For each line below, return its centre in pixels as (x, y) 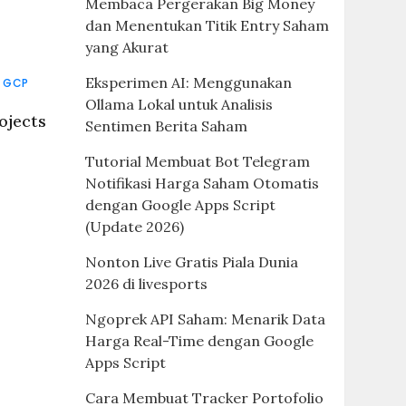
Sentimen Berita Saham (166, 126)
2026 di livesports (146, 284)
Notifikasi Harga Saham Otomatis (202, 183)
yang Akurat (126, 47)
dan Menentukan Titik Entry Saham (207, 25)
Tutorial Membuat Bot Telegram (197, 161)
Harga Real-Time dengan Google (199, 341)
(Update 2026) (134, 227)
